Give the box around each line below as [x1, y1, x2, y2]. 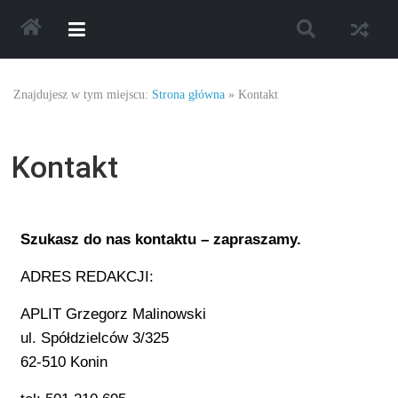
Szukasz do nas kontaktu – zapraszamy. [20, 231, 302, 248]
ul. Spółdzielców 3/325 [20, 330, 170, 346]
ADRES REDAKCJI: [20, 268, 155, 285]
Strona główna [152, 88, 226, 101]
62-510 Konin [20, 354, 108, 370]
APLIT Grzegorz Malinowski [20, 306, 207, 322]
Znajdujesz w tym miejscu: [13, 88, 149, 101]
